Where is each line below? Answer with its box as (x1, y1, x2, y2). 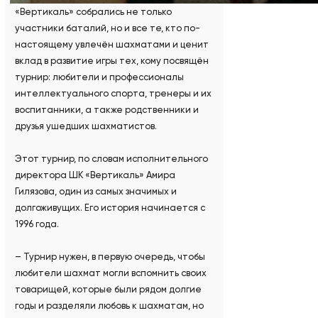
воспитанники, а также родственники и (14, 104, 199, 116)
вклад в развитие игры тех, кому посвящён (14, 55, 209, 67)
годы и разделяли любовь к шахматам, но (14, 300, 204, 312)
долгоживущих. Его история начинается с (14, 202, 205, 214)
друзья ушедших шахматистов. (14, 121, 157, 132)
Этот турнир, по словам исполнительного (14, 153, 208, 165)
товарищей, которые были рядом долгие (14, 284, 202, 295)
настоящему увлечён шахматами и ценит (14, 39, 209, 50)
